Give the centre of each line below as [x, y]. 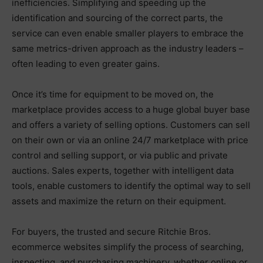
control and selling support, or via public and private [120, 155]
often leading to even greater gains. [86, 63]
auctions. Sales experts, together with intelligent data [123, 170]
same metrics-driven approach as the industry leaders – [128, 48]
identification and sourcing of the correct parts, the [117, 18]
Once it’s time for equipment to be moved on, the [113, 94]
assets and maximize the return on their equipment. [119, 201]
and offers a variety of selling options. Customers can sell [131, 124]
